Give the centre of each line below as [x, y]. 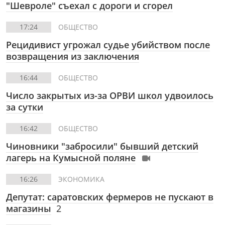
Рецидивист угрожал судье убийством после [108, 45]
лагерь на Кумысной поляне [71, 158]
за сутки [25, 107]
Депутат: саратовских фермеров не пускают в [110, 197]
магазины [29, 208]
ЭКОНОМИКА [81, 179]
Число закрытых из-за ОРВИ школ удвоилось [110, 95]
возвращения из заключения [73, 56]
